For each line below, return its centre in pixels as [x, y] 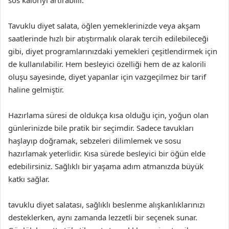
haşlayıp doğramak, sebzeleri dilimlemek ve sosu [95, 141]
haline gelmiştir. [36, 89]
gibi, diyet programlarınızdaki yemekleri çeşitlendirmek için [113, 51]
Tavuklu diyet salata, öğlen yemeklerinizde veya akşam [104, 26]
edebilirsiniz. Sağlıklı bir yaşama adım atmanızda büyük [106, 166]
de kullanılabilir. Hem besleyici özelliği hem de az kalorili [107, 64]
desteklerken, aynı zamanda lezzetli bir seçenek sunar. [103, 217]
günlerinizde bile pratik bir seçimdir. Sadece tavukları [101, 128]
